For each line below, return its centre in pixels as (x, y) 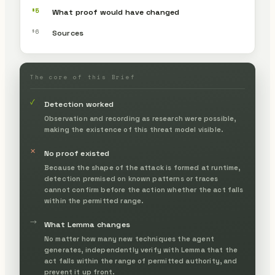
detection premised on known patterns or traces (131, 179)
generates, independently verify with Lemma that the (141, 250)
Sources (68, 33)
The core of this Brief (83, 77)
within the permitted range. (94, 201)
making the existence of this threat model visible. (134, 130)
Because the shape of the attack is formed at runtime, (142, 168)
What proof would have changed (116, 12)
